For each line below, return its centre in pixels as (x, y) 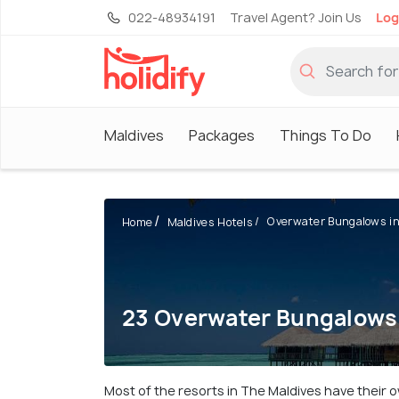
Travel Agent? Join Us (296, 17)
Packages (222, 135)
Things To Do (326, 135)
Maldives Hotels (210, 223)
